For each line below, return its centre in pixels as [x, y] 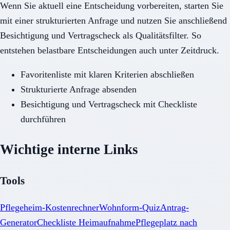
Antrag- [175, 208]
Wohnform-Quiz [130, 208]
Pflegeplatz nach [166, 223]
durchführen [43, 119]
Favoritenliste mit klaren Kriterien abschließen [107, 74]
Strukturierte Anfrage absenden [79, 89]
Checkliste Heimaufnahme [86, 223]
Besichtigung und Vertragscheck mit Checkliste [109, 104]
